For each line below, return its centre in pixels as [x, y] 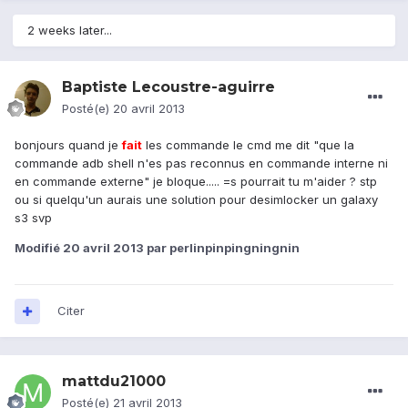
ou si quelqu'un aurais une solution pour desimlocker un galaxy [196, 200]
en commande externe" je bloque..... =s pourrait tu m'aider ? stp [196, 182]
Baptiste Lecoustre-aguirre [168, 87]
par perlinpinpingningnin [222, 248]
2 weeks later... [70, 31]
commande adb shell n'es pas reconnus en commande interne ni [201, 163]
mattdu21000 [114, 382]
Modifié [39, 248]
